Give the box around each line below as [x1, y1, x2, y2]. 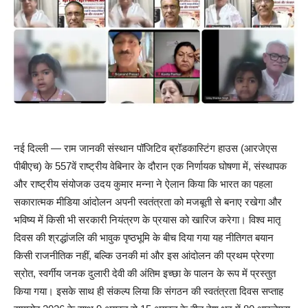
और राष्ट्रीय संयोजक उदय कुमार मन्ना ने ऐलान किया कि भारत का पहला [14, 178, 272, 190]
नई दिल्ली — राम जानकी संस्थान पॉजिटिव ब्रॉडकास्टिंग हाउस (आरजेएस [14, 142, 277, 155]
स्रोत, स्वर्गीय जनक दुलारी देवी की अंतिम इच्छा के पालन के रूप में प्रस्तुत [14, 267, 276, 280]
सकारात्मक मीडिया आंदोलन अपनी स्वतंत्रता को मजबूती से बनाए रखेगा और [14, 196, 282, 208]
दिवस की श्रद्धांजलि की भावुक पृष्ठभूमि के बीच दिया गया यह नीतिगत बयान [14, 232, 274, 244]
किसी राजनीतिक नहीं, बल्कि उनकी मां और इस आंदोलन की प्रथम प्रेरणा [14, 250, 274, 262]
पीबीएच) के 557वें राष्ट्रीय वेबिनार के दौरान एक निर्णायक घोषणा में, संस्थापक [14, 160, 287, 173]
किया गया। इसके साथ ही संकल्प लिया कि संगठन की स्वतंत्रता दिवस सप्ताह [14, 285, 283, 298]
